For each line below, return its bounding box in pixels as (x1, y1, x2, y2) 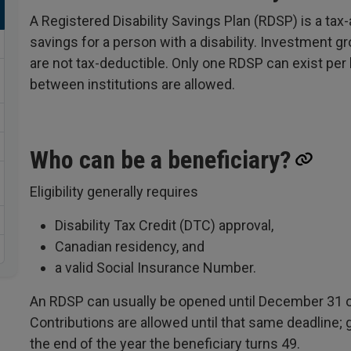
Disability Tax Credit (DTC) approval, (55, 217, 273, 233)
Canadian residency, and (55, 238, 204, 255)
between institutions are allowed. (30, 76, 235, 92)
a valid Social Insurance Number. (55, 259, 259, 276)
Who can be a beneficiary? (30, 145, 291, 175)
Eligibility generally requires (30, 183, 201, 200)
